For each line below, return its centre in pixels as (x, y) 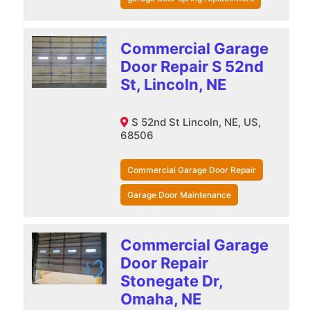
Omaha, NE (161, 299)
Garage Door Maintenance (179, 194)
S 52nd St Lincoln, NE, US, (196, 122)
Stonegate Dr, (171, 281)
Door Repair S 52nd (192, 66)
